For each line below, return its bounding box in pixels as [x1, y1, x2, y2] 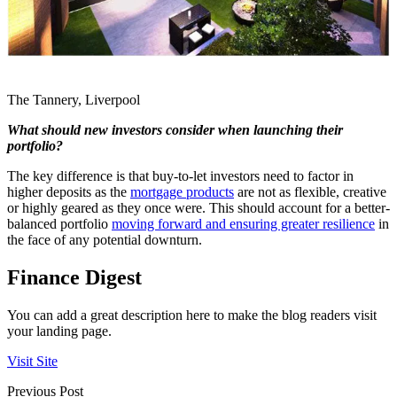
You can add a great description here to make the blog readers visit [7, 307, 377, 323]
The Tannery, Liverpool [7, 92, 140, 108]
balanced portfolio [7, 216, 112, 232]
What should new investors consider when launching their [7, 122, 343, 138]
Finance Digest [7, 266, 142, 290]
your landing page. [7, 323, 112, 339]
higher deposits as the [7, 184, 130, 200]
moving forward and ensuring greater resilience [112, 216, 375, 232]
